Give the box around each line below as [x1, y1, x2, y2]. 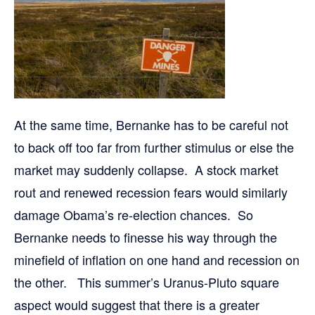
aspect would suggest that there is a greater [14, 295, 259, 314]
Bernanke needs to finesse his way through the [14, 228, 277, 246]
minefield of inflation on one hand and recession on [14, 250, 300, 269]
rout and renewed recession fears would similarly [14, 183, 288, 201]
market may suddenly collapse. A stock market [14, 160, 278, 179]
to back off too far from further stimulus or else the [14, 138, 294, 156]
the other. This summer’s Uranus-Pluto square [14, 273, 279, 291]
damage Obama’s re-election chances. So [14, 205, 253, 224]
